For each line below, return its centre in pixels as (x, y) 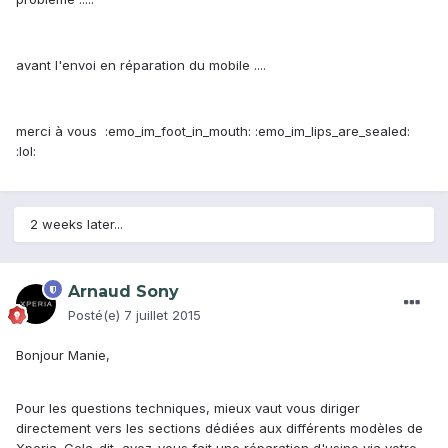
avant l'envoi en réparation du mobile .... (141, 65)
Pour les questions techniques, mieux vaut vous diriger (188, 408)
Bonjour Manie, (63, 355)
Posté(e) (96, 315)
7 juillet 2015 (162, 315)
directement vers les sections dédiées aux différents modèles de (219, 428)
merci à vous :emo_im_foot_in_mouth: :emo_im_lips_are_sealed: (213, 131)
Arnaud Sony (123, 292)
